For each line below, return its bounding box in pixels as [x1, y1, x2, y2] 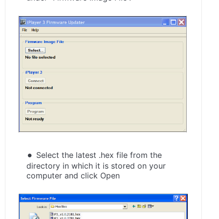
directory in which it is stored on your [26, 160, 166, 171]
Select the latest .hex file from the [36, 150, 162, 160]
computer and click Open [26, 170, 120, 180]
